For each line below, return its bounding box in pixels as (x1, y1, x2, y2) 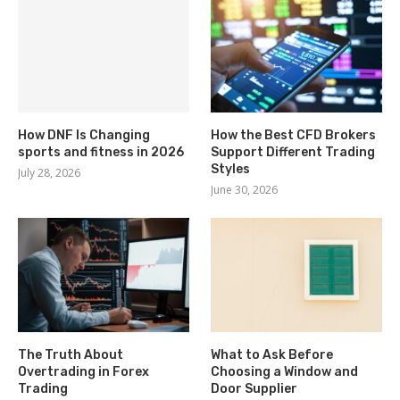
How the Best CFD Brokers (211, 127, 377, 143)
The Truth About (18, 346, 123, 362)
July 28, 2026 (18, 164, 80, 180)
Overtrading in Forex (18, 363, 149, 379)
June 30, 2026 (211, 181, 279, 197)
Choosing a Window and (211, 363, 359, 379)
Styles (211, 161, 251, 177)
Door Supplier (211, 380, 298, 396)
